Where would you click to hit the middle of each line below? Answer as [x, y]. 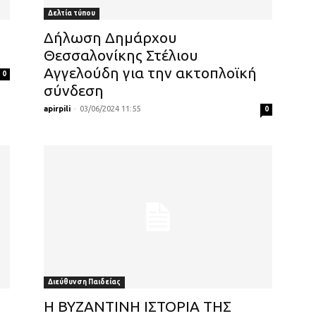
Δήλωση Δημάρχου [110, 37]
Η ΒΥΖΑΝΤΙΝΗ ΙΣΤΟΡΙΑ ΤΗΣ [138, 306]
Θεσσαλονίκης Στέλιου [121, 55]
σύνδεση [74, 90]
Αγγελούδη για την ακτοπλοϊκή [150, 72]
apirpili [57, 108]
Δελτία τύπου [72, 13]
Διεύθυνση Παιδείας [84, 281]
